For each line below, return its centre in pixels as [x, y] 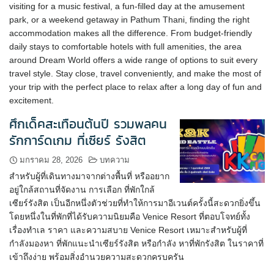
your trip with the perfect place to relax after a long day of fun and [135, 87]
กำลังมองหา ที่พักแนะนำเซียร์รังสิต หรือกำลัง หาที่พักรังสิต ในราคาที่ [136, 243]
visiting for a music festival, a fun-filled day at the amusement [127, 6]
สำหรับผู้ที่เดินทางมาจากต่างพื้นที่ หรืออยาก [89, 176]
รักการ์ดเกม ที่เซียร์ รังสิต [78, 141]
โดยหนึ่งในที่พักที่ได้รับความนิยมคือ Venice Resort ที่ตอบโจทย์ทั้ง [130, 217]
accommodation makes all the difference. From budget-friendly [131, 33]
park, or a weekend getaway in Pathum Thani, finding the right [129, 20]
